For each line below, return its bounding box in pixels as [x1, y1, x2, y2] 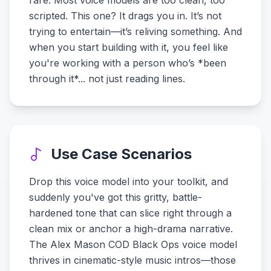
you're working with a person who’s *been [29, 57, 226, 69]
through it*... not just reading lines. [29, 73, 185, 85]
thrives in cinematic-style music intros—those [29, 254, 236, 266]
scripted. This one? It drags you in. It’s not [29, 10, 221, 22]
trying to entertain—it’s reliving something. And [29, 25, 242, 38]
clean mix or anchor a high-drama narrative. [29, 223, 233, 235]
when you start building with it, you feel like [29, 41, 228, 53]
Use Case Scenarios [51, 145, 192, 163]
